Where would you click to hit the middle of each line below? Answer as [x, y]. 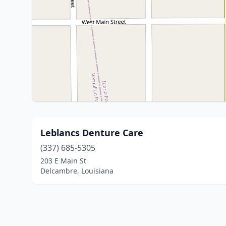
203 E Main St [63, 161]
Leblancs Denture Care [92, 133]
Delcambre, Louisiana [77, 171]
